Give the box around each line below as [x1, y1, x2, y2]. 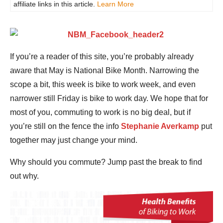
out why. [10, 172, 39, 180]
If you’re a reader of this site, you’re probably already [10, 52, 194, 61]
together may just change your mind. [10, 136, 137, 144]
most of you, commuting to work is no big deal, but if [10, 108, 191, 116]
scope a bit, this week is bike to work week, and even [10, 80, 196, 89]
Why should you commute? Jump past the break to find [10, 158, 202, 166]
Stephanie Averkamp [121, 122, 199, 130]
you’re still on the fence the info [10, 122, 121, 130]
